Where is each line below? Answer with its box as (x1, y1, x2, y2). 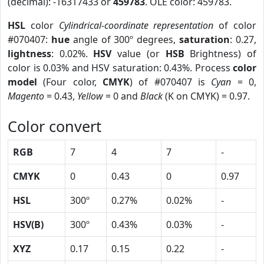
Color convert (8, 116, 101, 136)
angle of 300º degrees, (69, 33, 180, 46)
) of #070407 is (130, 75, 212, 88)
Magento (8, 90, 44, 103)
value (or (111, 47, 166, 60)
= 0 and (103, 90, 140, 103)
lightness (8, 47, 51, 60)
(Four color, (37, 75, 103, 88)
